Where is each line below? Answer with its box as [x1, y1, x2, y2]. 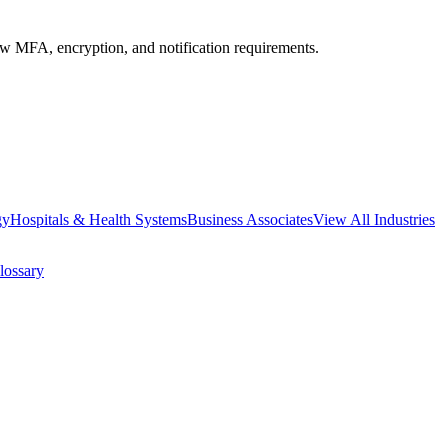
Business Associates [187, 211, 313, 228]
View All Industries [313, 211, 435, 228]
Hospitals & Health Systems [10, 211, 187, 228]
